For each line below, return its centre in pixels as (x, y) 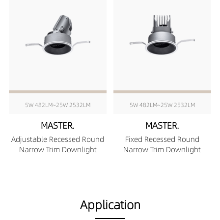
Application (110, 205)
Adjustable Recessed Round (58, 139)
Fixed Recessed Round (162, 139)
